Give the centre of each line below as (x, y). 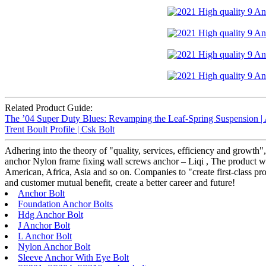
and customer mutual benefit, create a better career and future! (120, 183)
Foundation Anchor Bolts (65, 204)
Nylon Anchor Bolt (54, 247)
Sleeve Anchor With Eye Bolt (73, 258)
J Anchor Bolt (44, 226)
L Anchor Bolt (45, 236)
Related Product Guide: (49, 108)
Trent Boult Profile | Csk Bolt (60, 129)
